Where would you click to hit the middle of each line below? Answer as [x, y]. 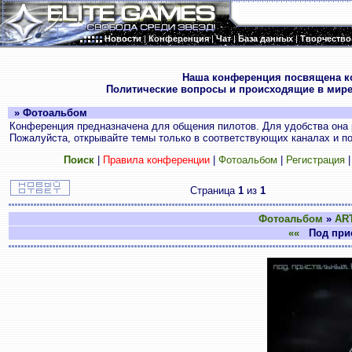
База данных [266, 38]
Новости [123, 38]
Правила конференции [156, 160]
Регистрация [315, 160]
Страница [214, 191]
